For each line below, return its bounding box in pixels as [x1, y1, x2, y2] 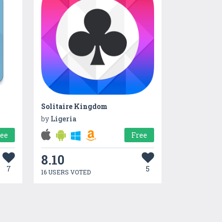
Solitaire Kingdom [41, 101, 108, 111]
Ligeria [50, 113, 76, 123]
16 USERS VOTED [41, 167, 91, 176]
